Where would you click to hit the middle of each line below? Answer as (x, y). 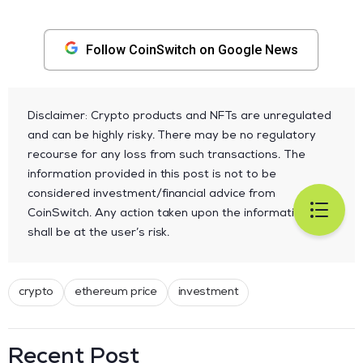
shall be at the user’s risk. (99, 233)
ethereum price (116, 292)
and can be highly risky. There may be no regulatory (172, 136)
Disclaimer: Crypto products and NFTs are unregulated (179, 116)
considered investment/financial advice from (152, 194)
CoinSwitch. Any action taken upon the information (168, 214)
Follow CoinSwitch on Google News (192, 49)
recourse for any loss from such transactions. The (167, 155)
